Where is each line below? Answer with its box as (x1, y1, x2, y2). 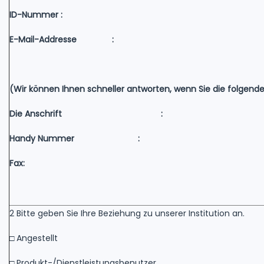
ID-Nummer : (9, 8, 62, 21)
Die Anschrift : (9, 107, 163, 120)
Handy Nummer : (9, 132, 140, 144)
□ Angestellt (9, 232, 58, 244)
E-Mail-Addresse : (9, 33, 114, 45)
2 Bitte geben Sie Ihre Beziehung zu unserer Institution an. (9, 207, 245, 219)
